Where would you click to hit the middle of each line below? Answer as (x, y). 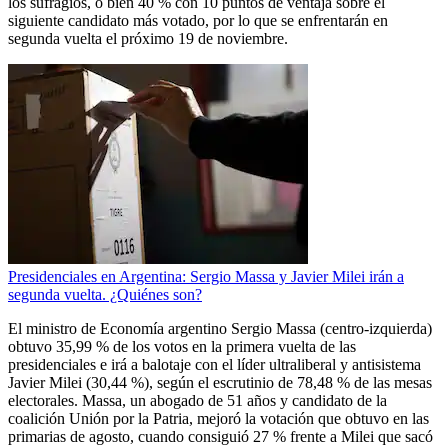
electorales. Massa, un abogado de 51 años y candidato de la (197, 400)
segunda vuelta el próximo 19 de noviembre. (148, 38)
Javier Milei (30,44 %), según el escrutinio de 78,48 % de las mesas (220, 382)
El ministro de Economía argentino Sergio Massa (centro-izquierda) (220, 328)
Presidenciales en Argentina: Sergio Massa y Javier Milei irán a (206, 276)
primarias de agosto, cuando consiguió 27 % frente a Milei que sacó (220, 436)
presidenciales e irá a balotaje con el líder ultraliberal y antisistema (214, 364)
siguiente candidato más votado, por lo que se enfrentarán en (198, 20)
